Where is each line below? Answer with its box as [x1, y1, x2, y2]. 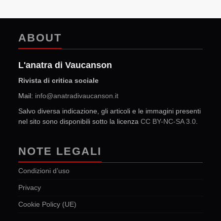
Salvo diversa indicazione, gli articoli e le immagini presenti [18, 107, 201, 115]
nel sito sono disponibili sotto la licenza [18, 117, 141, 126]
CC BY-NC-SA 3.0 [141, 117, 196, 126]
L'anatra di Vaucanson [18, 60, 112, 71]
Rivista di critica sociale [18, 76, 99, 85]
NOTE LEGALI [18, 145, 102, 158]
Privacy [18, 184, 41, 192]
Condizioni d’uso [18, 167, 70, 175]
